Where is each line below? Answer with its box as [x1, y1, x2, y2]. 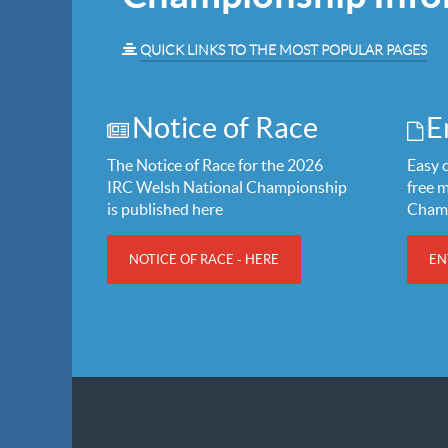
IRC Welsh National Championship [107, 178, 347, 197]
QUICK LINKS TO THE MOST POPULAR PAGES [140, 43, 427, 59]
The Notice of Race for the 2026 [107, 156, 323, 175]
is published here [107, 200, 223, 219]
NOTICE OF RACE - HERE [129, 252, 279, 268]
